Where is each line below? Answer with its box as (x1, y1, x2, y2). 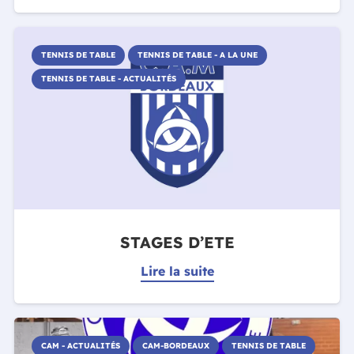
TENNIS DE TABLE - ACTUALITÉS (40, 73, 176, 85)
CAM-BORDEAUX (141, 341, 209, 352)
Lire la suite (140, 263, 214, 280)
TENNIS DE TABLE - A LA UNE (137, 50, 258, 61)
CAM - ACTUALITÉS (40, 341, 120, 352)
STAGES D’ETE (119, 232, 235, 253)
